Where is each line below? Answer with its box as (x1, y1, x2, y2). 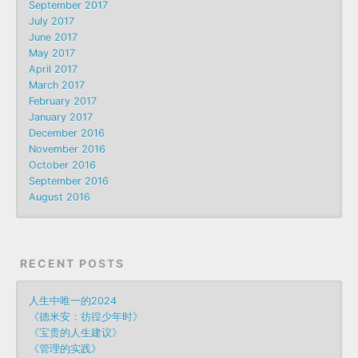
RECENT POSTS (20, 256, 125, 270)
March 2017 (29, 78, 85, 91)
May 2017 (29, 46, 75, 59)
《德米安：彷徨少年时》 (29, 310, 143, 323)
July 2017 (29, 14, 74, 27)
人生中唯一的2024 (29, 294, 117, 307)
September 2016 (29, 174, 109, 187)
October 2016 (29, 158, 96, 171)
